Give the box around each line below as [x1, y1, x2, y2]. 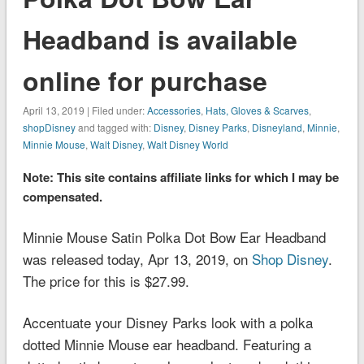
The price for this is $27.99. [22, 270, 189, 291]
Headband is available [22, 19, 297, 58]
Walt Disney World [146, 136, 228, 151]
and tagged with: [75, 119, 154, 134]
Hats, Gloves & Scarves [205, 102, 309, 117]
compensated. [22, 187, 102, 206]
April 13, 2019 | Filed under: [22, 102, 147, 117]
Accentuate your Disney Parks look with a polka [22, 311, 313, 332]
